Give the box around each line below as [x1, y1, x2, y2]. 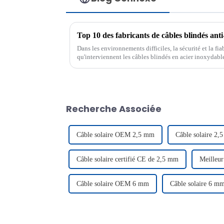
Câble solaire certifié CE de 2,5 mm [76, 155, 178, 163]
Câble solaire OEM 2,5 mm [76, 130, 154, 138]
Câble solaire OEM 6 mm [76, 179, 149, 187]
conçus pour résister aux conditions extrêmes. [77, 61, 199, 69]
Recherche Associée [66, 102, 161, 115]
